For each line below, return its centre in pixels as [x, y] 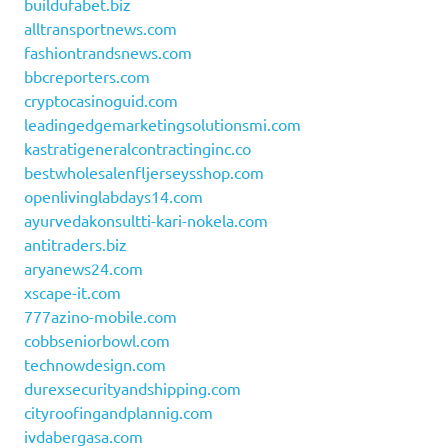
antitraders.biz [75, 244]
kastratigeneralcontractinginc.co [137, 148]
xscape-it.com [72, 292]
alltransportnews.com [100, 28]
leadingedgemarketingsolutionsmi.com [162, 124]
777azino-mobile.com [100, 316]
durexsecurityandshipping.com [132, 388]
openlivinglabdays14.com [113, 196]
